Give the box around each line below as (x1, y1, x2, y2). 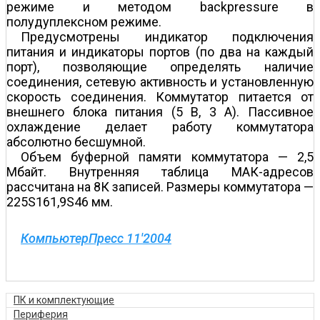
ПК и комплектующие (14, 294, 114, 306)
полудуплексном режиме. (6, 14, 161, 29)
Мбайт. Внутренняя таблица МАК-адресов (6, 164, 314, 179)
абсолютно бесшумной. (6, 134, 146, 149)
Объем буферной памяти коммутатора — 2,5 (21, 149, 314, 164)
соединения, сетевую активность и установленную (6, 74, 314, 89)
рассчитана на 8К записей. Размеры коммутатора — (6, 179, 314, 194)
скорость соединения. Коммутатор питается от (6, 89, 314, 104)
